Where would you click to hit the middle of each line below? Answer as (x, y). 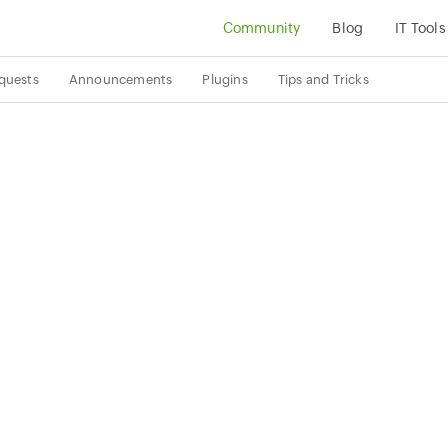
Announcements (120, 79)
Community (261, 28)
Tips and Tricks (323, 79)
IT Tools (420, 28)
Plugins (225, 79)
